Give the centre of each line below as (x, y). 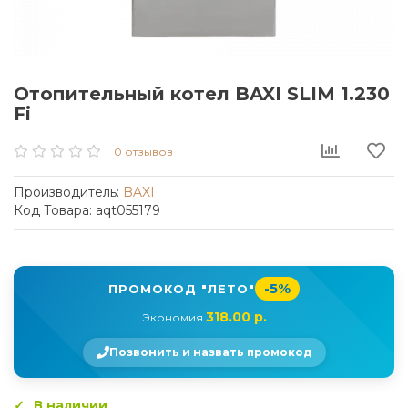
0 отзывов (143, 152)
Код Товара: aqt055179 (87, 210)
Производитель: (68, 192)
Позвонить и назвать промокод (210, 352)
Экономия (173, 317)
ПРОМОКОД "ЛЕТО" (182, 289)
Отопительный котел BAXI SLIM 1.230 (202, 94)
